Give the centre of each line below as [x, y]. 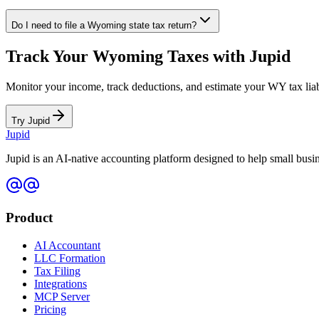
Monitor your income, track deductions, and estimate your [137, 87]
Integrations [61, 283]
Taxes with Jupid [227, 57]
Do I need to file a [49, 26]
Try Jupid [31, 121]
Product [29, 217]
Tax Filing [57, 271]
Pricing [50, 309]
